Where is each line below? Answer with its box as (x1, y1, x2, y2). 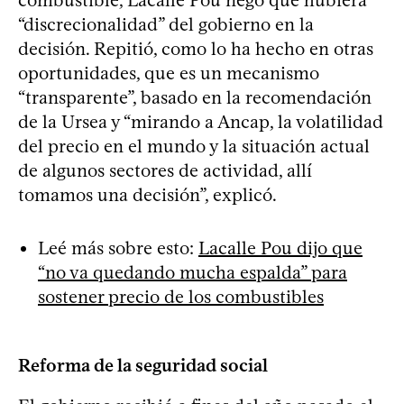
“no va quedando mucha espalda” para (38, 261, 347, 283)
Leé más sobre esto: (38, 236, 198, 259)
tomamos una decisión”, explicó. (18, 183, 277, 206)
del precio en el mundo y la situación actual (18, 134, 370, 157)
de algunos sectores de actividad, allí (18, 159, 312, 181)
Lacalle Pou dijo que (198, 236, 363, 259)
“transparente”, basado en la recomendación (18, 86, 372, 108)
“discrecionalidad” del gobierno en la (18, 13, 314, 35)
